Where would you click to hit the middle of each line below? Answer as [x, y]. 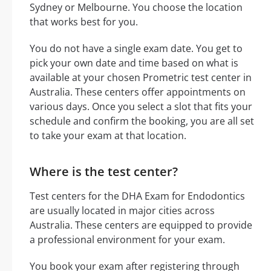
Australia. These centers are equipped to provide [141, 225]
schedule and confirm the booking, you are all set [142, 121]
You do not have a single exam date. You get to [136, 48]
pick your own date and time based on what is [134, 63]
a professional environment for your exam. [127, 239]
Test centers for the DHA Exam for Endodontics [137, 196]
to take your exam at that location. [108, 135]
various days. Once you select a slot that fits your [141, 106]
